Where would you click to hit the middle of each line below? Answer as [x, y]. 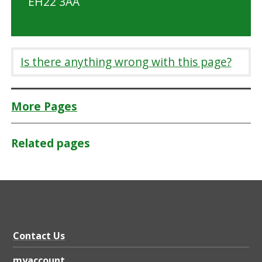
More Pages [44, 106]
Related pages [51, 144]
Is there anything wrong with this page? [126, 61]
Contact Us [39, 235]
